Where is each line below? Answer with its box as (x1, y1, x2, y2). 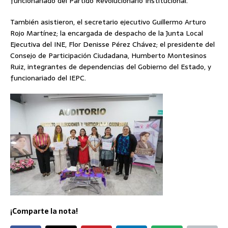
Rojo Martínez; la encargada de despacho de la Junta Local (10, 27, 203, 39)
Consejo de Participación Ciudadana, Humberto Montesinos (10, 50, 207, 62)
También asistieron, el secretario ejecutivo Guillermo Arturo (10, 16, 206, 28)
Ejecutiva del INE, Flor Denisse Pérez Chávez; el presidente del (10, 39, 215, 50)
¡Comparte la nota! (10, 206, 78, 217)
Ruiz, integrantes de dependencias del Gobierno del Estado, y (10, 61, 211, 73)
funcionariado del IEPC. (10, 72, 86, 84)
